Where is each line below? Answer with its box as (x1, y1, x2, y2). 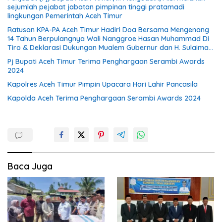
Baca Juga (7, 160, 53, 172)
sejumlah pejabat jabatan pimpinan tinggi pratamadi (7, 2, 184, 11)
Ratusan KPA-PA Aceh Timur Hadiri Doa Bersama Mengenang (7, 25, 209, 34)
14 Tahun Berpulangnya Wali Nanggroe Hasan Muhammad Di (7, 34, 209, 43)
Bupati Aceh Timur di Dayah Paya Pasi (7, 52, 134, 61)
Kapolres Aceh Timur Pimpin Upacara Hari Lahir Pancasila (7, 79, 198, 89)
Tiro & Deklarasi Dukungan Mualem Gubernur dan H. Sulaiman (7, 43, 213, 52)
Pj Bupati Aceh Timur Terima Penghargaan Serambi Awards (7, 56, 205, 66)
